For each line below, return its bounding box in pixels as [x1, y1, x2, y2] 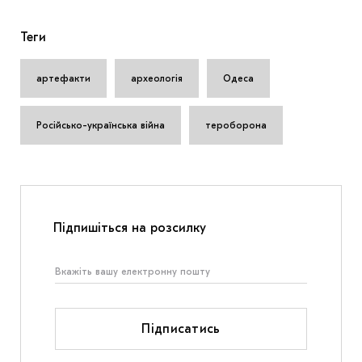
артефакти [36, 72, 90, 84]
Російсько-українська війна [36, 119, 165, 131]
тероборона [205, 119, 267, 131]
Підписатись [141, 321, 221, 336]
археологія [131, 72, 183, 84]
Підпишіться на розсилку [53, 220, 206, 235]
